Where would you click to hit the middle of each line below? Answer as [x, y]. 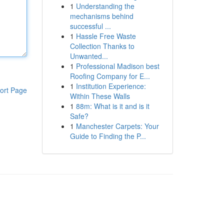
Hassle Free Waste [106, 36]
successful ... [90, 26]
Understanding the [105, 6]
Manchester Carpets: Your [117, 126]
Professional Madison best [117, 66]
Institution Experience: [111, 86]
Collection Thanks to [102, 46]
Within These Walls [100, 96]
